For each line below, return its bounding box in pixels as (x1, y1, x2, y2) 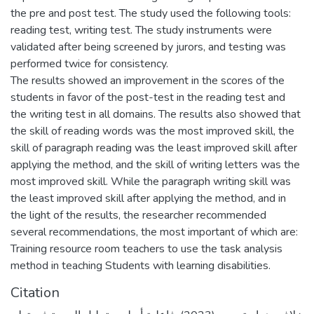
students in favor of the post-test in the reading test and (11, 90, 285, 105)
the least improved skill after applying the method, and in (11, 191, 286, 206)
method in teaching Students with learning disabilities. (11, 258, 271, 273)
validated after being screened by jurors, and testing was (11, 39, 286, 55)
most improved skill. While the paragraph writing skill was (11, 174, 291, 189)
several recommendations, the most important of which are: (11, 224, 298, 240)
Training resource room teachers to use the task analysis (11, 241, 282, 257)
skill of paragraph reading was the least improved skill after (11, 140, 297, 156)
